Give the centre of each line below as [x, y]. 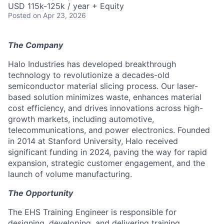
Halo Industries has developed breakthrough [92, 64]
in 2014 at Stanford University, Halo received [93, 141]
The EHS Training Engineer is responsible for [92, 212]
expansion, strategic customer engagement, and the [106, 163]
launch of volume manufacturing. [70, 174]
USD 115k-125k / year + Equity [66, 6]
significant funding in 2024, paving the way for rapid [107, 152]
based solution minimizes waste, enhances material [105, 97]
